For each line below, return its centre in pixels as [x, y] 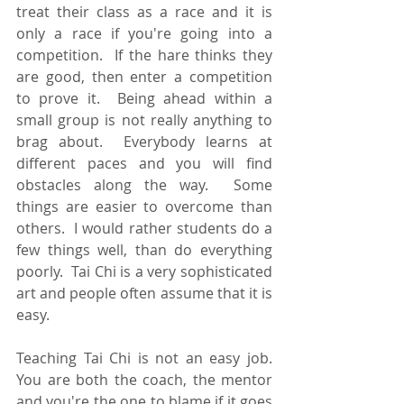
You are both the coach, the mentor [144, 379]
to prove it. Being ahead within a [144, 98]
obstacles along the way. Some [144, 184]
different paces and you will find [144, 163]
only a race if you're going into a [144, 33]
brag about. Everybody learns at [144, 141]
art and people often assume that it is [144, 293]
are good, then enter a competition [144, 76]
